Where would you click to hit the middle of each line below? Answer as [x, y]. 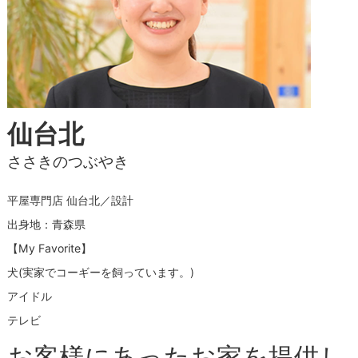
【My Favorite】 [49, 249]
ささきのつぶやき [68, 161]
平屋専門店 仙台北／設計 [70, 201]
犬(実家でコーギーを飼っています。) [100, 272]
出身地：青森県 [46, 225]
